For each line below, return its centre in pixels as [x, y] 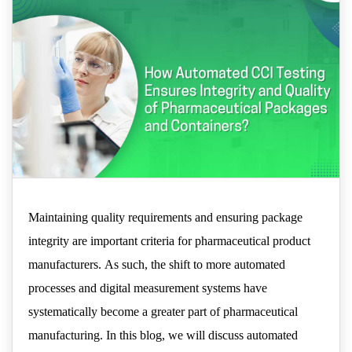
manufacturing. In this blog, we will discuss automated [163, 335]
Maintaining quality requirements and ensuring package [165, 217]
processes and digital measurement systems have [148, 288]
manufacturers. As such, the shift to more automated [157, 264]
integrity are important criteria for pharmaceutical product [169, 240]
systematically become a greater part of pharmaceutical [163, 311]
